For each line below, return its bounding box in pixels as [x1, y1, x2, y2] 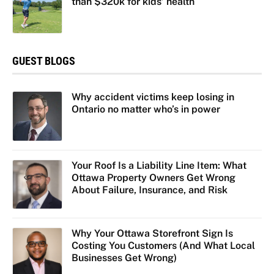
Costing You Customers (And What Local [71, 240, 255, 252]
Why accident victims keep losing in [71, 91, 234, 103]
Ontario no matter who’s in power [71, 103, 220, 115]
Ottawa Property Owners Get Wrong [71, 171, 235, 183]
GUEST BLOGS [12, 54, 75, 67]
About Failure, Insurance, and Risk [71, 183, 228, 196]
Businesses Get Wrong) [71, 252, 177, 264]
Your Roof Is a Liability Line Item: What [71, 159, 246, 171]
